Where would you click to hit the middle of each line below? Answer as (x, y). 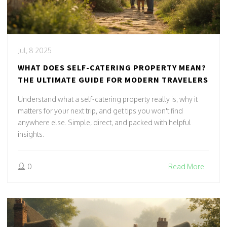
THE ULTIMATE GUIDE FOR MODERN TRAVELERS (113, 79)
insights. (31, 134)
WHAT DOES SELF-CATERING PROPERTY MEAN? (112, 67)
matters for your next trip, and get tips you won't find (100, 110)
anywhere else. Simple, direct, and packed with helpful (104, 122)
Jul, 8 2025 (35, 50)
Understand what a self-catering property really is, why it (108, 99)
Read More (186, 166)
